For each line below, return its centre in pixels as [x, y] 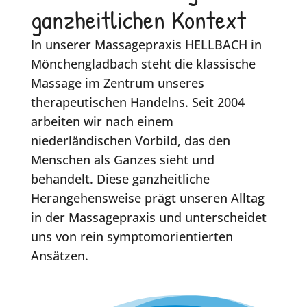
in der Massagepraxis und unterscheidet [148, 217]
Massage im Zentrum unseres [117, 83]
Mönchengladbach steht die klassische [143, 63]
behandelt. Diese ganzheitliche [120, 179]
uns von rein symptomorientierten [132, 236]
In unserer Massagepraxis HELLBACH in [146, 44]
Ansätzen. [59, 255]
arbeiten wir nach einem [102, 121]
